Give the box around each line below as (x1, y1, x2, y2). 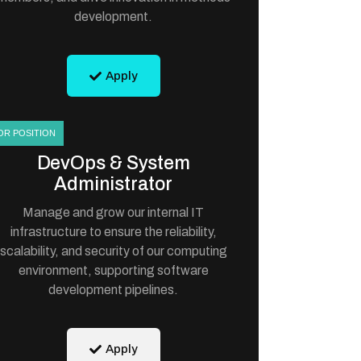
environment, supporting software (18, 263, 209, 277)
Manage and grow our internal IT (23, 205, 205, 219)
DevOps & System (36, 153, 191, 173)
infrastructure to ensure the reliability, (10, 225, 217, 239)
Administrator (54, 174, 173, 194)
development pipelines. (48, 283, 179, 297)
